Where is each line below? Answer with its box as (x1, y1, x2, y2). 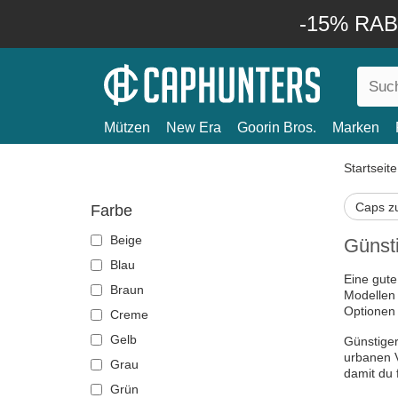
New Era (166, 120, 221, 135)
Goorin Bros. (237, 120, 316, 135)
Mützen (104, 120, 150, 135)
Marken (332, 120, 379, 135)
